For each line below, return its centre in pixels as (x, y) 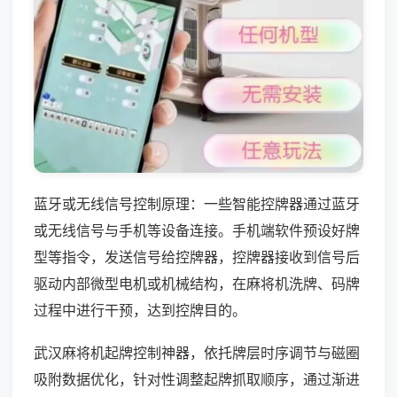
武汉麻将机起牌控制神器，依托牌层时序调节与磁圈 (197, 352)
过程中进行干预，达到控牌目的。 (140, 310)
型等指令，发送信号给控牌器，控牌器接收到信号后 (197, 257)
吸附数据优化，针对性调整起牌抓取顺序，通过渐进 (197, 379)
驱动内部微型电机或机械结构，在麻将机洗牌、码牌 (197, 283)
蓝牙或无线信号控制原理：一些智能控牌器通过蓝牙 (197, 203)
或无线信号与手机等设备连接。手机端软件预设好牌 (197, 230)
